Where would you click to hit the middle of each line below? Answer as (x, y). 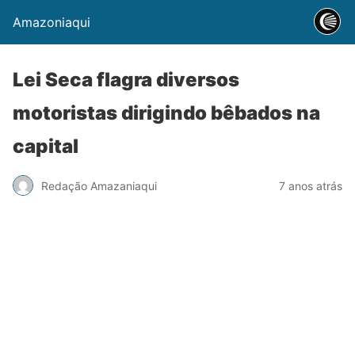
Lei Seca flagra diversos (126, 80)
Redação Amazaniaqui (99, 185)
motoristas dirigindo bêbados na (166, 113)
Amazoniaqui (52, 22)
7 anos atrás (311, 185)
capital (46, 146)
